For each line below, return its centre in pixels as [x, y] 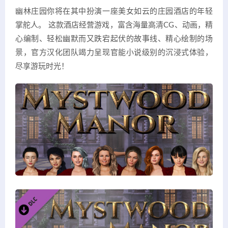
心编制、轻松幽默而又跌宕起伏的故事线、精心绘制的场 [114, 39]
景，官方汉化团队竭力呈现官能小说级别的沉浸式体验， [114, 53]
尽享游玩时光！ [42, 67]
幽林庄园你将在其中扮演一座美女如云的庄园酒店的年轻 [114, 12]
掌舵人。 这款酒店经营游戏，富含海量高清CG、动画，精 [114, 25]
